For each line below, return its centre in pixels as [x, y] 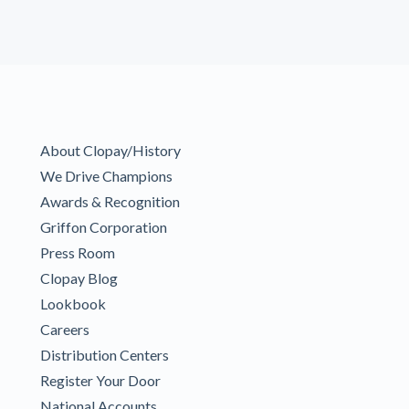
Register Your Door [100, 381]
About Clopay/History [110, 151]
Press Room [78, 253]
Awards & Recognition [110, 202]
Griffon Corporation [104, 227]
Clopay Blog [79, 278]
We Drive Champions [106, 176]
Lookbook [73, 304]
